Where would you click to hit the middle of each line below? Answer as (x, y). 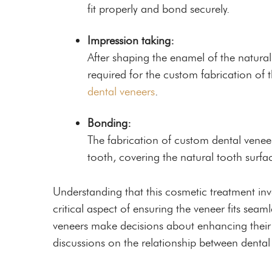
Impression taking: (131, 41)
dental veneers (121, 92)
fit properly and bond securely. (158, 9)
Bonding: (109, 123)
